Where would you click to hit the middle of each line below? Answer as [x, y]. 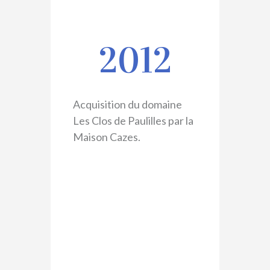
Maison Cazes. [106, 137]
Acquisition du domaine [127, 104]
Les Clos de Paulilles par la [133, 120]
